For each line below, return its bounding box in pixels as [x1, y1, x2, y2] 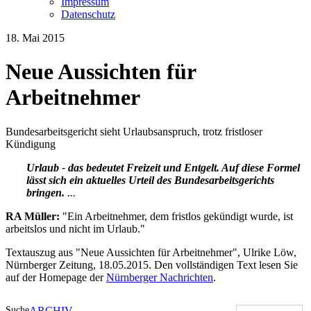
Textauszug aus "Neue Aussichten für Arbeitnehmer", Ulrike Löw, [6, 246, 296, 258]
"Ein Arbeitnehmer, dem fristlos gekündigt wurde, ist [62, 210, 293, 222]
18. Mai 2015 [6, 32, 65, 44]
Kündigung [6, 137, 56, 150]
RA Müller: [6, 210, 62, 222]
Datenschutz [61, 8, 115, 20]
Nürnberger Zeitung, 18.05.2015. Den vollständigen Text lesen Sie [6, 258, 298, 271]
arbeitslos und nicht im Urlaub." [6, 222, 145, 235]
